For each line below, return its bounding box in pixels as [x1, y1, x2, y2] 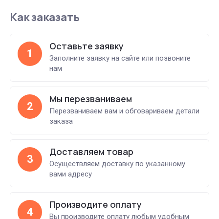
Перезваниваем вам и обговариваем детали [49, 107, 199, 115]
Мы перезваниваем [49, 93, 132, 105]
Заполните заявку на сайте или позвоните [49, 54, 191, 63]
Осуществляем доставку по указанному [49, 159, 185, 168]
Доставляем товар [49, 146, 133, 157]
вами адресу [49, 170, 92, 178]
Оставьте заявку [49, 40, 124, 52]
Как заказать [10, 10, 80, 24]
